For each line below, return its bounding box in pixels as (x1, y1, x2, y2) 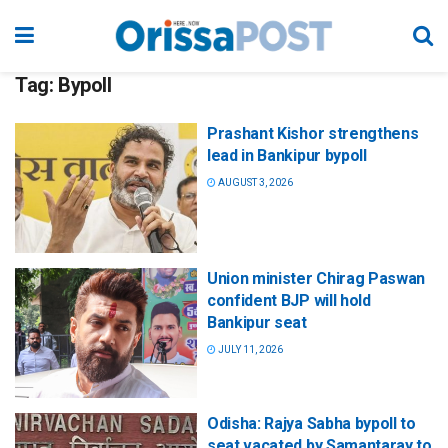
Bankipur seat (207, 313, 307, 333)
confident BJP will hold (207, 291, 371, 311)
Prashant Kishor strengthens (207, 124, 419, 143)
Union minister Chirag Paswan (207, 269, 426, 289)
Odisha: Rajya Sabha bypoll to (207, 414, 416, 434)
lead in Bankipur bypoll (207, 146, 367, 165)
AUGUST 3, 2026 (216, 177, 293, 188)
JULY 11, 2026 (216, 344, 283, 356)
